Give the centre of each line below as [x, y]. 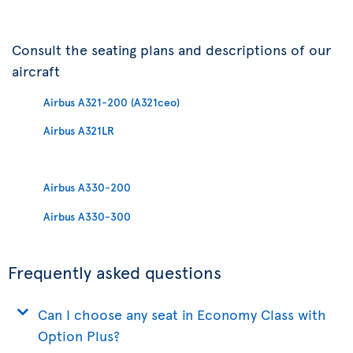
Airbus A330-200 [87, 187]
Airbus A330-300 [87, 216]
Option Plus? [79, 335]
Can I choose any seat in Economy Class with [182, 314]
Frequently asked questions [115, 272]
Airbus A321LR [79, 130]
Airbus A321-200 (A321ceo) [111, 102]
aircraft [36, 70]
